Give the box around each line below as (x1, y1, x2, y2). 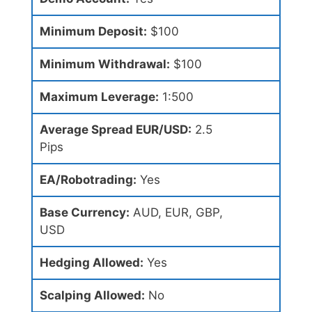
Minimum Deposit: (40, 24, 147, 39)
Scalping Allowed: (40, 288, 145, 303)
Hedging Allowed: (40, 256, 143, 270)
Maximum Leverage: (40, 90, 159, 104)
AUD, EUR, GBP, (130, 205, 223, 220)
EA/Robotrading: (40, 173, 136, 187)
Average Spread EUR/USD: (40, 123, 192, 137)
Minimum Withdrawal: (40, 57, 170, 72)
